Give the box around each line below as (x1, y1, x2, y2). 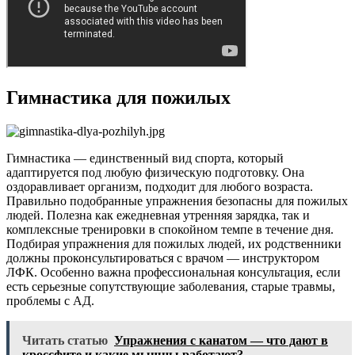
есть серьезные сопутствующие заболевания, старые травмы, (6, 279, 335, 293)
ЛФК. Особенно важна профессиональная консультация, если (6, 265, 341, 279)
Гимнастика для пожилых (6, 87, 231, 109)
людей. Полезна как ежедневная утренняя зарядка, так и (6, 208, 310, 222)
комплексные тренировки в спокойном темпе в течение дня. (6, 222, 334, 236)
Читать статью (22, 333, 108, 347)
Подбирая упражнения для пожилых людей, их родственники (6, 236, 342, 250)
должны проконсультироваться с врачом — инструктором (6, 250, 319, 265)
